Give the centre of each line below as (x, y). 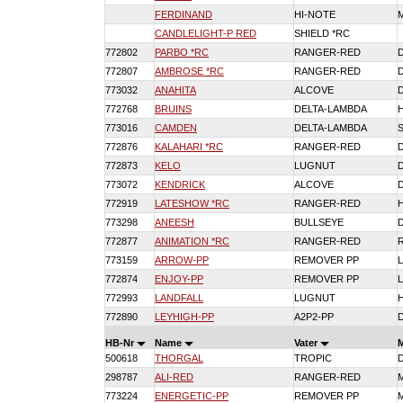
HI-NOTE (315, 14)
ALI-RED (174, 377)
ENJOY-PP (179, 279)
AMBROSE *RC (189, 71)
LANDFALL (179, 298)
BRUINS (173, 109)
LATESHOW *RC (192, 203)
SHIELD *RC (322, 33)
